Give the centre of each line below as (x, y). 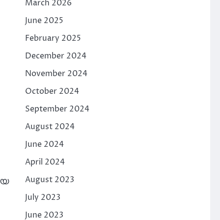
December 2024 (55, 56)
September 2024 (57, 109)
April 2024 (45, 162)
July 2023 (42, 197)
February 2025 (53, 38)
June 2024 (44, 144)
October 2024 (52, 91)
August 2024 (50, 126)
